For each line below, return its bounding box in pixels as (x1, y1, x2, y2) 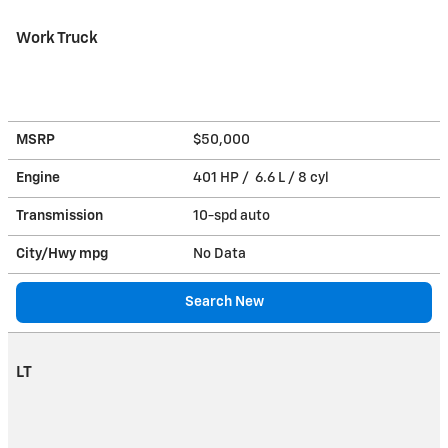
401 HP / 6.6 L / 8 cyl (193, 170, 332, 185)
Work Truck (16, 30, 98, 46)
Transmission (16, 208, 103, 223)
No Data (193, 246, 252, 261)
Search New (184, 294, 264, 309)
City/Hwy (16, 246, 79, 261)
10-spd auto (193, 208, 273, 223)
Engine (16, 170, 60, 185)
